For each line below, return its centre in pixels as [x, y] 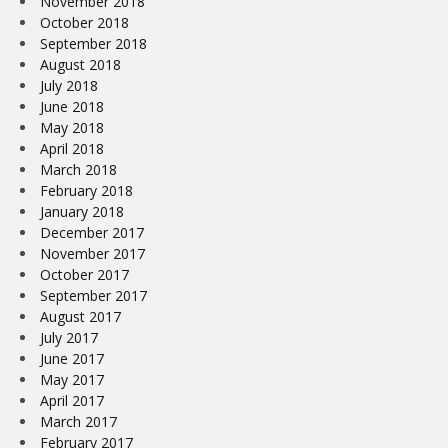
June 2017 [72, 358]
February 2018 [86, 190]
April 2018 [72, 148]
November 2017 [92, 253]
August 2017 [80, 316]
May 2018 [72, 127]
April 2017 [72, 400]
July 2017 [69, 337]
